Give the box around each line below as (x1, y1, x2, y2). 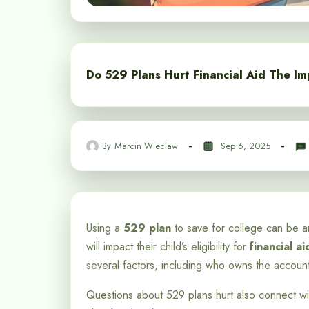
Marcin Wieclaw (114, 139, 178, 152)
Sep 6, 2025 (221, 139, 270, 152)
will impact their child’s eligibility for (86, 239, 250, 255)
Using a (86, 220, 123, 237)
